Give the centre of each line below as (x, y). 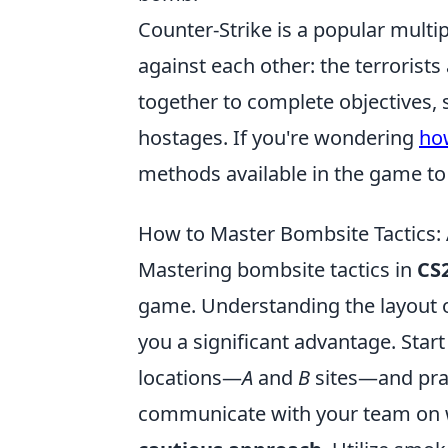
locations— (190, 377)
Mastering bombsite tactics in (277, 269)
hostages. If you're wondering (278, 137)
